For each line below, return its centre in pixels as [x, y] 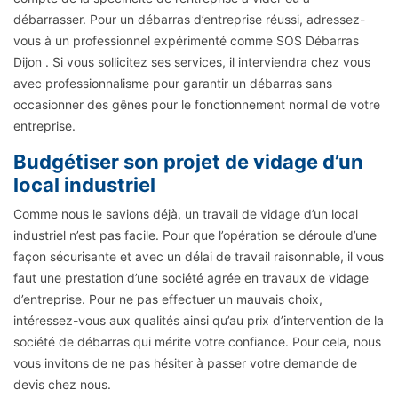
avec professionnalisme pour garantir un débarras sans [173, 83]
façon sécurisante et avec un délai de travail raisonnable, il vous [199, 256]
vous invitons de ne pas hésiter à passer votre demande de [185, 362]
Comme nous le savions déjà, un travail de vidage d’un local [186, 213]
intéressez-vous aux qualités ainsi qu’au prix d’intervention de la [199, 320]
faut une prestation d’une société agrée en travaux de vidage [191, 277]
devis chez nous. [62, 384]
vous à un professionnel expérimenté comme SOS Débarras [186, 40]
